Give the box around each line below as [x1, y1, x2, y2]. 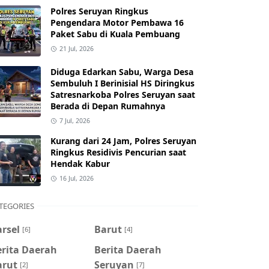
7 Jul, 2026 [59, 116, 90, 125]
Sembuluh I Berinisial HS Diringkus [50, 77, 195, 89]
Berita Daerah [94, 243, 162, 256]
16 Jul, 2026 [59, 174, 94, 183]
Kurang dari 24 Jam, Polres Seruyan [50, 135, 196, 147]
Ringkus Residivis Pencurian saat [50, 147, 186, 158]
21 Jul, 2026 [59, 44, 94, 53]
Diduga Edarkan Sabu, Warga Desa [50, 66, 193, 77]
